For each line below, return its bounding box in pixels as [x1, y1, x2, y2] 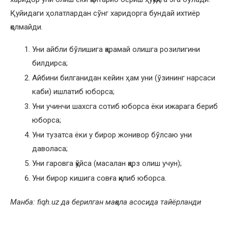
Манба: [10, 197, 37, 207]
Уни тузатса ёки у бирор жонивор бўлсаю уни [32, 130, 192, 139]
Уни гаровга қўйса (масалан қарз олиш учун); [32, 158, 182, 168]
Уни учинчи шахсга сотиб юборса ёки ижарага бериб [32, 101, 218, 111]
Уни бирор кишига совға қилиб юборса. [32, 173, 166, 183]
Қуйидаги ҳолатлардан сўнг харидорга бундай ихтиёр [10, 8, 200, 18]
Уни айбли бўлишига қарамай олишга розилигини [32, 44, 200, 54]
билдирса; [32, 58, 68, 68]
